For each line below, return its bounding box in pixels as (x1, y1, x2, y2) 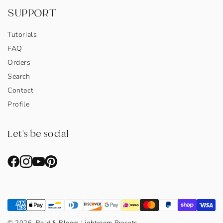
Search (7, 72, 30, 81)
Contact (7, 86, 34, 95)
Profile (7, 100, 30, 109)
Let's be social (7, 128, 69, 140)
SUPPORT (7, 6, 57, 19)
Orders (7, 58, 31, 67)
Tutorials (7, 30, 37, 39)
